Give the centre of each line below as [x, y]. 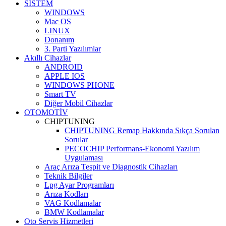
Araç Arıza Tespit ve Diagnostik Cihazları [111, 167]
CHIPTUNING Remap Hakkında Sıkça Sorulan [142, 131]
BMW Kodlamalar [74, 212]
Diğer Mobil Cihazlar [78, 103]
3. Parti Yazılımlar [73, 49]
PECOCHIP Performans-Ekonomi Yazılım [132, 149]
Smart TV [60, 94]
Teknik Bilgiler [68, 176]
